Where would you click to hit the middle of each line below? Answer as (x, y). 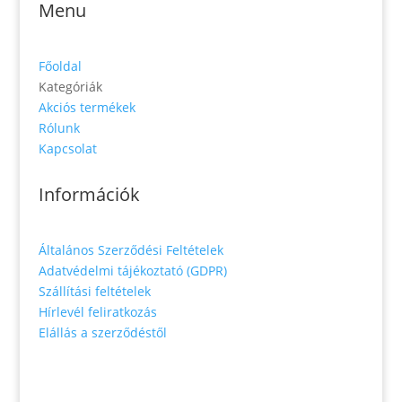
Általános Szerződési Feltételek (131, 249)
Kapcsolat (67, 148)
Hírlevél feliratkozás (97, 311)
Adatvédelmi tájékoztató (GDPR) (132, 270)
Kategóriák (70, 86)
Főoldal (60, 66)
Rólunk (59, 127)
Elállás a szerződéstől (102, 332)
